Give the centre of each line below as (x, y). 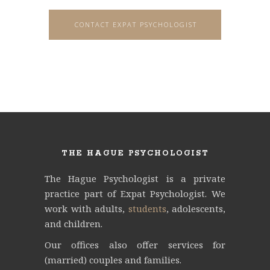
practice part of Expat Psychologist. (126, 193)
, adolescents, (196, 208)
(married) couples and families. (113, 259)
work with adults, (85, 208)
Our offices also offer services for (135, 244)
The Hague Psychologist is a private (135, 178)
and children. (74, 223)
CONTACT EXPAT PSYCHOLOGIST (136, 24)
